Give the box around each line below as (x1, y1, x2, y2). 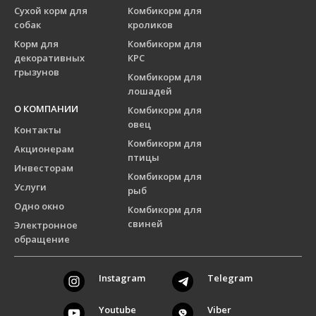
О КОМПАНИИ (14, 102, 78, 116)
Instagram (99, 272, 145, 285)
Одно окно (14, 200, 64, 213)
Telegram (207, 272, 253, 285)
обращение (14, 233, 70, 246)
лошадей (128, 85, 172, 98)
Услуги (14, 181, 47, 194)
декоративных (14, 51, 85, 65)
